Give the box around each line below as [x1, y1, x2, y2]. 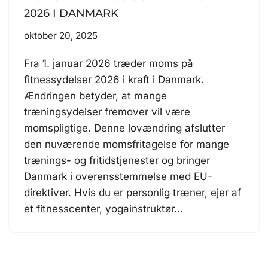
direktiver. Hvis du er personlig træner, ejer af [24, 187, 241, 199]
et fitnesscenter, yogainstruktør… [24, 203, 186, 215]
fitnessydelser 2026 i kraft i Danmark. [24, 74, 204, 86]
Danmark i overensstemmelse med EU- [24, 170, 212, 183]
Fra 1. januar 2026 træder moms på [24, 57, 193, 70]
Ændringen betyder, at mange [24, 90, 167, 102]
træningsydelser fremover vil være [24, 106, 190, 118]
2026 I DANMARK [24, 7, 118, 20]
